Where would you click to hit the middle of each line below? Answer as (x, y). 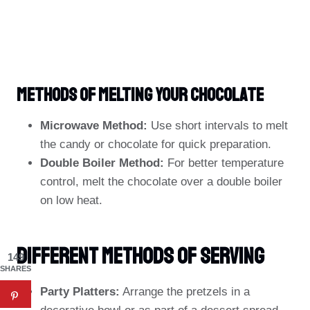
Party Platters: (80, 292)
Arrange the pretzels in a (185, 292)
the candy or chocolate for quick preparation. (156, 144)
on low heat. (71, 200)
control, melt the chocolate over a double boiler (161, 182)
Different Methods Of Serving (140, 257)
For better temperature (224, 163)
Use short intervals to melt (218, 126)
